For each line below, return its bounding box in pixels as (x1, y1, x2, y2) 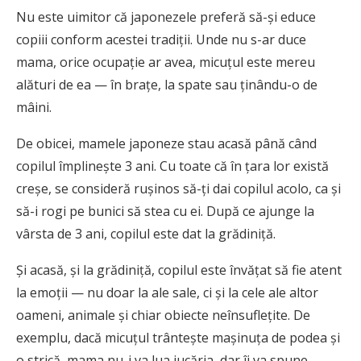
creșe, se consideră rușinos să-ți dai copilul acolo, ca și (16, 180, 341, 198)
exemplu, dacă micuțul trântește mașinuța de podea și (16, 329, 340, 347)
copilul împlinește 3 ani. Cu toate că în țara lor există (16, 157, 329, 176)
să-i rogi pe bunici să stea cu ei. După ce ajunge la (16, 202, 314, 221)
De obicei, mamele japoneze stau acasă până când (16, 135, 317, 153)
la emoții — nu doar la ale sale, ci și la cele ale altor (16, 284, 318, 302)
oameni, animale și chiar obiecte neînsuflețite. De (16, 306, 310, 325)
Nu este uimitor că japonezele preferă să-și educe (16, 8, 316, 27)
